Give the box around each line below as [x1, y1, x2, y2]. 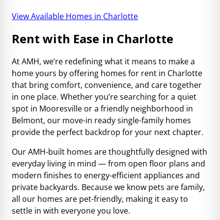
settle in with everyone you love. [12, 205, 130, 216]
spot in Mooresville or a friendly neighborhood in [12, 103, 193, 114]
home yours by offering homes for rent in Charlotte [12, 68, 202, 79]
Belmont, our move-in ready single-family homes [12, 115, 191, 126]
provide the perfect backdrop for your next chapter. [12, 127, 203, 137]
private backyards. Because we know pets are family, [12, 182, 205, 192]
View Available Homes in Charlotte [12, 11, 138, 22]
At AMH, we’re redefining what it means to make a [12, 56, 195, 67]
